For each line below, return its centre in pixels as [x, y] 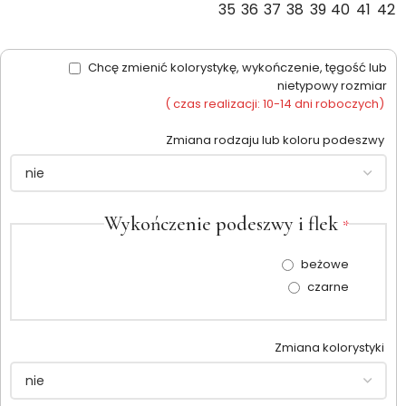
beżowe [325, 265]
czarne [328, 287]
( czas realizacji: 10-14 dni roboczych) [275, 104]
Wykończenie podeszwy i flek [223, 224]
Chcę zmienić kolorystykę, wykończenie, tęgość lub [236, 68]
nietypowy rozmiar [332, 86]
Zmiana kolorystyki [331, 348]
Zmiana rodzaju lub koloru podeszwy [276, 140]
